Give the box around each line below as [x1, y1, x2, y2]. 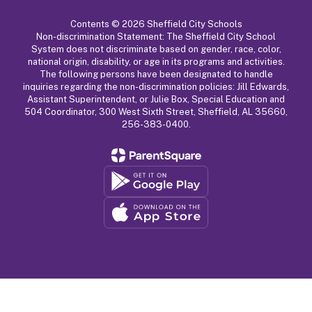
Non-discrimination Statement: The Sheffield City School [36, 31, 276, 42]
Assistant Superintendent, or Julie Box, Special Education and [27, 93, 285, 104]
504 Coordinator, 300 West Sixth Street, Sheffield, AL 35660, [24, 106, 288, 117]
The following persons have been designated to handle [39, 68, 273, 79]
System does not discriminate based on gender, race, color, [31, 43, 281, 54]
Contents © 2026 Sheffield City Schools [70, 18, 242, 29]
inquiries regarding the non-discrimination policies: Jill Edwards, [23, 81, 289, 92]
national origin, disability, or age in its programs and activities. [27, 56, 285, 67]
